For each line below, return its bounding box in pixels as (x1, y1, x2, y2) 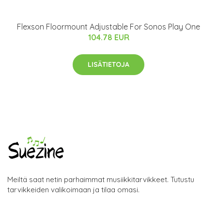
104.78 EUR (88, 32, 129, 42)
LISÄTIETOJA (88, 60, 129, 69)
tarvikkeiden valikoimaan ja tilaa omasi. (7, 185, 139, 194)
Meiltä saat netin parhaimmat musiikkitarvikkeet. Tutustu (7, 174, 194, 184)
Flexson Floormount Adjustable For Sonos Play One (17, 21, 200, 31)
